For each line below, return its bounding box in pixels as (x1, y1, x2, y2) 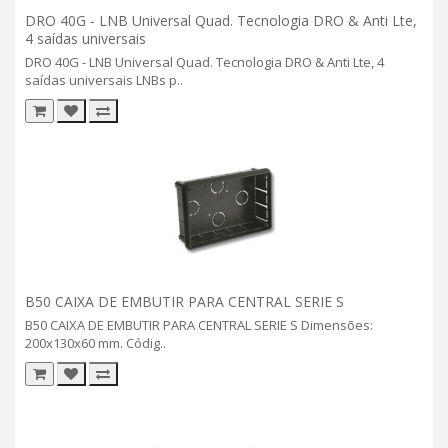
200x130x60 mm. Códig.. (25, 333, 166, 352)
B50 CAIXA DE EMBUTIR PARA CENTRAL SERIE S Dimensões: (25, 315, 373, 334)
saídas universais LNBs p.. (25, 70, 183, 89)
